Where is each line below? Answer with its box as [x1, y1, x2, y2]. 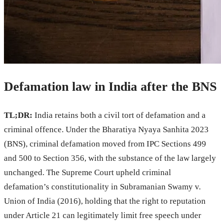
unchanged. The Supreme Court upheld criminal [4, 167, 171, 177]
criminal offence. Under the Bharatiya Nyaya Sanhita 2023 [4, 124, 209, 134]
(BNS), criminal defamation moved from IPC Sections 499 [4, 139, 206, 148]
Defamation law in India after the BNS [4, 79, 217, 94]
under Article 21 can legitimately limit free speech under [4, 210, 201, 220]
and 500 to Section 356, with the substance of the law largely [4, 153, 216, 163]
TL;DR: [4, 110, 33, 120]
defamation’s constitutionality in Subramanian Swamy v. [4, 182, 201, 191]
